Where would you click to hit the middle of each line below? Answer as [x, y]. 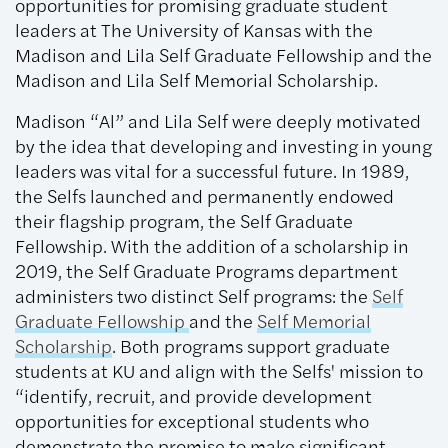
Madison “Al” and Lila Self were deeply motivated [218, 120]
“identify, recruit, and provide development [193, 395]
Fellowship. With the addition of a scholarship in [212, 245]
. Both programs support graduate [251, 345]
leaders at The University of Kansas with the [194, 29]
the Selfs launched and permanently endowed [204, 195]
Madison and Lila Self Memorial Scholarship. [196, 79]
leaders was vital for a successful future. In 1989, [212, 170]
